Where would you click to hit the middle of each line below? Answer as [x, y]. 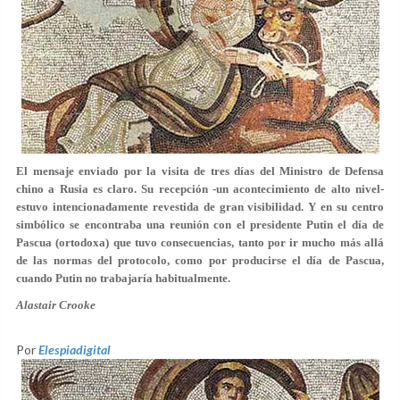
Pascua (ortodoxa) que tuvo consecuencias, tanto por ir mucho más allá [200, 242]
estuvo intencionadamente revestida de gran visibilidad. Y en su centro [200, 207]
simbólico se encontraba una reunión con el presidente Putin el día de [200, 225]
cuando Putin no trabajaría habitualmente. [123, 278]
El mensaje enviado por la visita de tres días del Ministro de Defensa [200, 171]
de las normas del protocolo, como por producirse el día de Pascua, [200, 260]
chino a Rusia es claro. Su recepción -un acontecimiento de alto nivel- [200, 189]
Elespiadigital [75, 350]
